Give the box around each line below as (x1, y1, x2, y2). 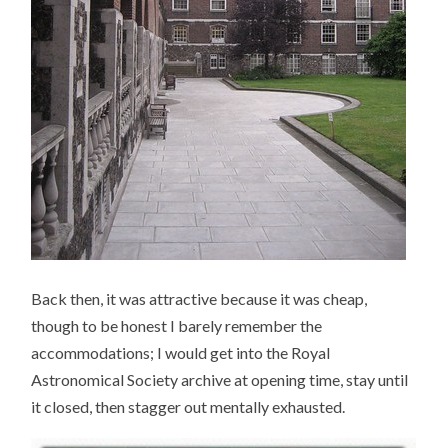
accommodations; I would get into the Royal (31, 342, 331, 362)
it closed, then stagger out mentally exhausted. (31, 396, 346, 416)
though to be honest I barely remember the (31, 315, 323, 335)
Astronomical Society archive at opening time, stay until (31, 369, 409, 389)
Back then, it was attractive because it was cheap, (31, 288, 368, 308)
